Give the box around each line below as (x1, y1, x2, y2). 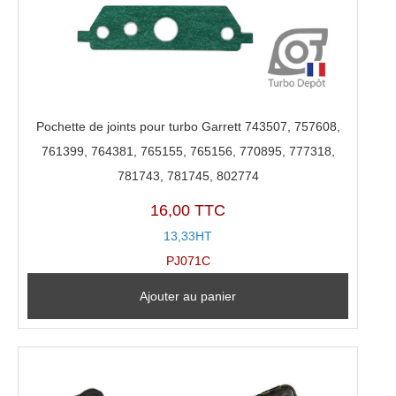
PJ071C (165, 254, 210, 269)
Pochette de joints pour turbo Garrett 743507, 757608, (35, 118, 340, 133)
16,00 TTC (150, 202, 226, 220)
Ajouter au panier (140, 289, 237, 304)
